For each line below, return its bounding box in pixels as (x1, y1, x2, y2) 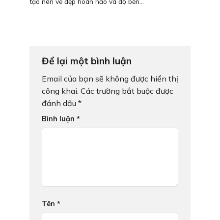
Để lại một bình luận (42, 55, 134, 67)
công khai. (42, 86, 79, 96)
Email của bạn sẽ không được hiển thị (42, 74, 178, 84)
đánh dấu (42, 98, 78, 109)
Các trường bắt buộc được (81, 86, 173, 96)
